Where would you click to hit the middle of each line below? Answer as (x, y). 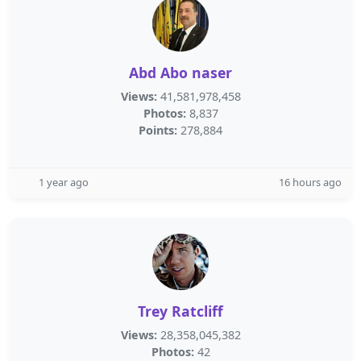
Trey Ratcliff (180, 311)
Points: (158, 130)
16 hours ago (310, 182)
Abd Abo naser (180, 73)
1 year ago (64, 182)
